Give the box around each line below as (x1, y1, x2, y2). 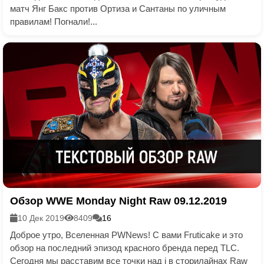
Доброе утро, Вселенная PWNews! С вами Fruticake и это (10, 229, 243, 240)
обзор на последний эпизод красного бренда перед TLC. (10, 242, 239, 253)
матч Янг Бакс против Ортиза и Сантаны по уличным (10, 4, 226, 14)
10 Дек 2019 (18, 213, 64, 223)
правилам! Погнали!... (10, 16, 97, 27)
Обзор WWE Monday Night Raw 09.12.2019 (10, 194, 227, 207)
